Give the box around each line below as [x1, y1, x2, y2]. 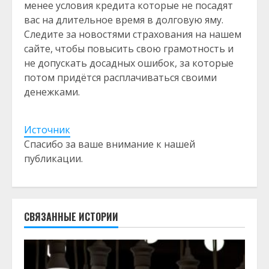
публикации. [24, 152, 83, 165]
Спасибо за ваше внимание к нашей [24, 138, 195, 151]
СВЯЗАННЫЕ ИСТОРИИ [24, 210, 118, 224]
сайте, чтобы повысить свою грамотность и [24, 42, 234, 55]
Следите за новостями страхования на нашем [24, 28, 241, 41]
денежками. [24, 85, 80, 98]
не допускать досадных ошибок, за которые [24, 56, 234, 70]
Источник [24, 123, 70, 136]
